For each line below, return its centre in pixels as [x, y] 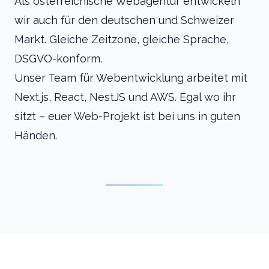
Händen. [36, 135]
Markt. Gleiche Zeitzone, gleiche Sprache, [122, 39]
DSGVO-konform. [58, 59]
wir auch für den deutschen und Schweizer [124, 20]
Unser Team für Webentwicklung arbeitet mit [131, 78]
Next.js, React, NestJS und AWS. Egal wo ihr [125, 97]
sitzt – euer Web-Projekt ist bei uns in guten [127, 116]
